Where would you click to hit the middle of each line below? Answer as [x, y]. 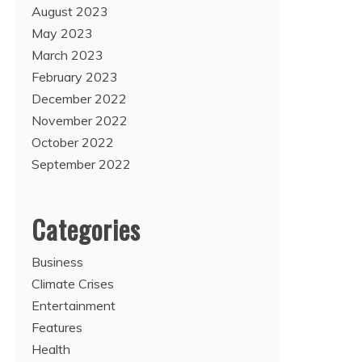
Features [57, 327]
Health [51, 349]
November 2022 [80, 120]
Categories [86, 229]
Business [57, 262]
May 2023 [62, 33]
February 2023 [75, 77]
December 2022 [79, 99]
